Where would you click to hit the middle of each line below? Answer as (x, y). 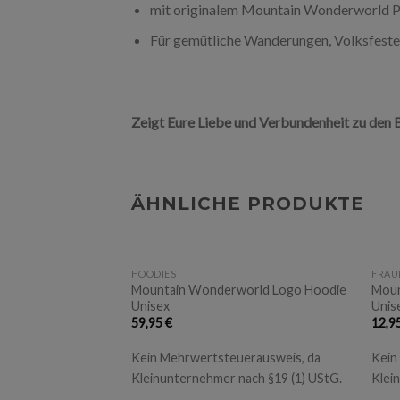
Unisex (150, 305)
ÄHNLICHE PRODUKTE (248, 203)
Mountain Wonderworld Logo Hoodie (238, 289)
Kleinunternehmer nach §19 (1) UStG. (236, 379)
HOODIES (154, 273)
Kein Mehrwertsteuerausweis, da (225, 358)
